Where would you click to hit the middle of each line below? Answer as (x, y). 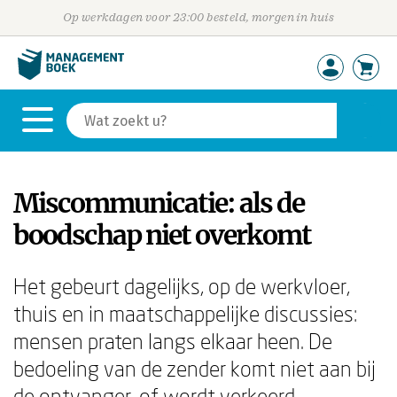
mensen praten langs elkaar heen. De (173, 341)
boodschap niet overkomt (162, 235)
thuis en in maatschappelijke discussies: (185, 313)
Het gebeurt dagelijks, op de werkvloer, (182, 286)
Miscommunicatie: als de (159, 203)
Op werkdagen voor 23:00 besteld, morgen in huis (198, 17)
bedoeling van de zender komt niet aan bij (195, 368)
